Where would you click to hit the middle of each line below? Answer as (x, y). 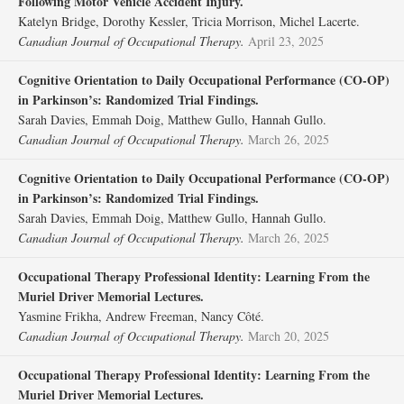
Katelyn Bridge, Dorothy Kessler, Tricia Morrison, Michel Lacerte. (189, 21)
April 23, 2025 (286, 41)
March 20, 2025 (289, 336)
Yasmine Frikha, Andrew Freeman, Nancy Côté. (141, 316)
